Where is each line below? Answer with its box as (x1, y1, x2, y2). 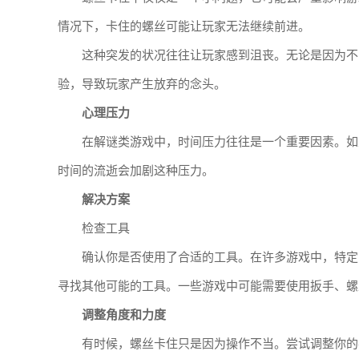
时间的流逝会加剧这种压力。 (58, 164, 214, 177)
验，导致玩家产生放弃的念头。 (58, 78, 226, 91)
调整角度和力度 (82, 309, 166, 321)
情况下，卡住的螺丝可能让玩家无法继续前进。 (58, 20, 310, 33)
